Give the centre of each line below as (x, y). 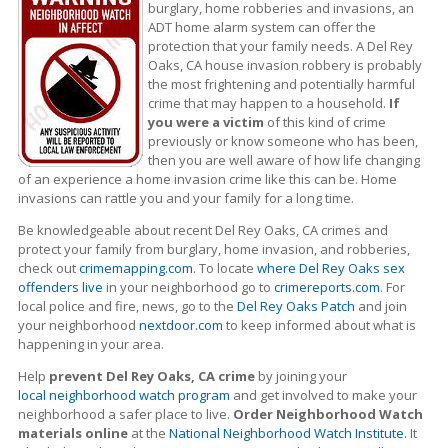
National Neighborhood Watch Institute (286, 433)
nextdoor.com (181, 325)
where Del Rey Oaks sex (331, 268)
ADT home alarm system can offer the (262, 27)
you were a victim (206, 122)
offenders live (60, 287)
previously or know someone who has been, (283, 141)
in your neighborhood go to (188, 287)
